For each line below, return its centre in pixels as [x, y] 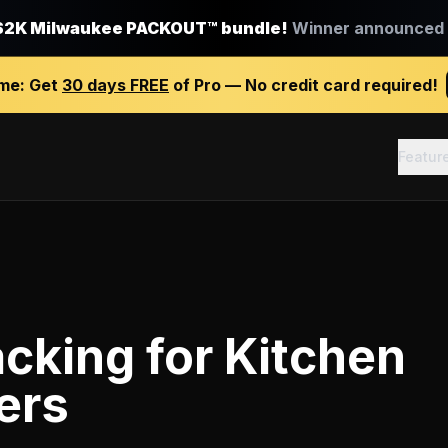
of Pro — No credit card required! [303, 85]
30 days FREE [115, 85]
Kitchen [315, 356]
